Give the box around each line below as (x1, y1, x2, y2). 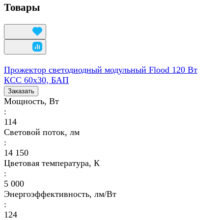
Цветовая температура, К (4, 158, 100, 168)
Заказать (8, 87, 34, 95)
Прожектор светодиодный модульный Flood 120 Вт (4, 64, 197, 75)
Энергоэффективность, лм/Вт (4, 189, 116, 199)
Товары (4, 1, 40, 13)
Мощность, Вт (4, 96, 59, 106)
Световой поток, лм (4, 127, 80, 137)
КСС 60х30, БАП (4, 75, 69, 85)
